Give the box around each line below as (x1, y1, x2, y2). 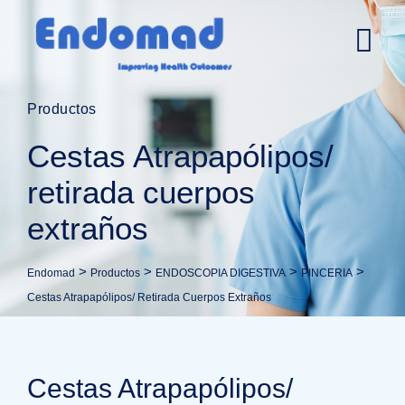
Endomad (27, 266, 75, 279)
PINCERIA (301, 266, 353, 279)
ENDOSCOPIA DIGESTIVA (155, 266, 286, 279)
